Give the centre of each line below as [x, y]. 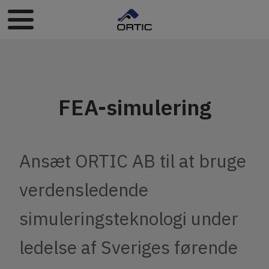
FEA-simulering [134, 107]
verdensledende [84, 190]
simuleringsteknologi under [129, 219]
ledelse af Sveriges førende [128, 247]
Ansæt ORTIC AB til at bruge [133, 161]
